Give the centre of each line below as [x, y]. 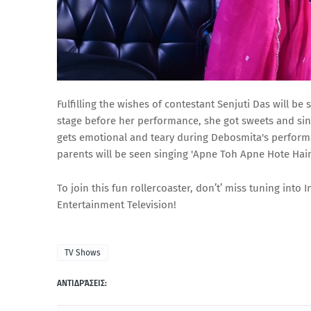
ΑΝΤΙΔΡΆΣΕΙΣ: [82, 283]
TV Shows [83, 252]
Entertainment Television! [117, 204]
